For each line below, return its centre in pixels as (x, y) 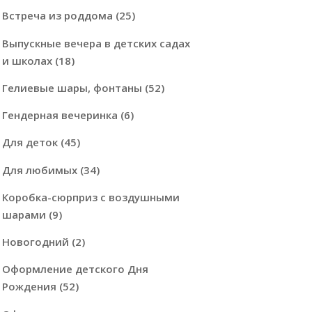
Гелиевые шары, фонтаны (72, 87)
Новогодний (35, 242)
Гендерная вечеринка (60, 115)
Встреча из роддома (57, 16)
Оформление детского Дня (75, 269)
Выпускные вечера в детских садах (96, 43)
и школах (27, 60)
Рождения (29, 287)
